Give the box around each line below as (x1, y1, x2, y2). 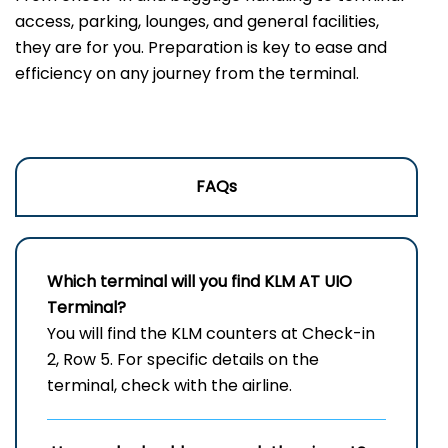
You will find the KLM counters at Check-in (47, 322, 375, 346)
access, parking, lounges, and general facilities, (15, 10, 379, 34)
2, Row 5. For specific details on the (47, 348, 319, 372)
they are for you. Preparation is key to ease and (15, 36, 387, 60)
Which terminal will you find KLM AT (47, 270, 324, 294)
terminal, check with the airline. (47, 374, 292, 398)
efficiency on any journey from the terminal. (15, 62, 359, 86)
